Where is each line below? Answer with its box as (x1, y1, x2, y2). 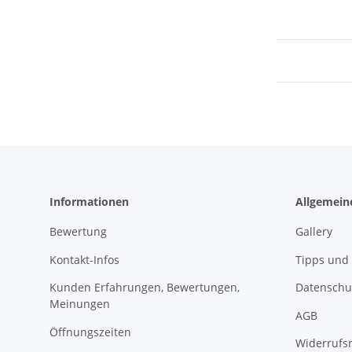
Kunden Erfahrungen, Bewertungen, (49, 280, 240, 295)
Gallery (295, 224, 332, 240)
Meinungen (49, 296, 110, 312)
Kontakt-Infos (49, 251, 119, 267)
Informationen (49, 194, 129, 210)
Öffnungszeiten (49, 324, 131, 339)
